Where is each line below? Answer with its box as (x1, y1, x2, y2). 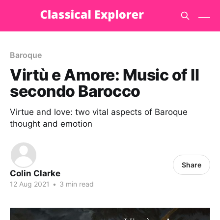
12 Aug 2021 (10, 180, 50, 188)
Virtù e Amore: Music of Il (10, 65, 199, 84)
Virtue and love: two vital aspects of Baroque (10, 107, 188, 117)
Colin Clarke (10, 168, 60, 178)
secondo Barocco (10, 82, 140, 101)
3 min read (57, 180, 94, 188)
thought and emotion (10, 119, 92, 129)
